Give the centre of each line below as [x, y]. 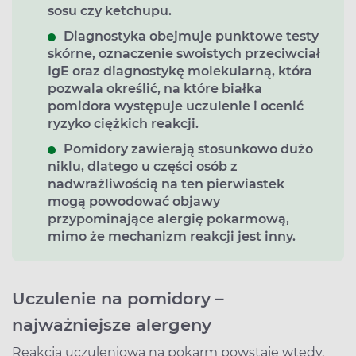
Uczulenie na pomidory [114, 298]
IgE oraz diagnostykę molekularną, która [180, 71]
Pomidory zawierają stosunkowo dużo [188, 149]
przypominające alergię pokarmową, [168, 219]
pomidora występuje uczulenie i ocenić [176, 106]
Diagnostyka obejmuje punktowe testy [191, 36]
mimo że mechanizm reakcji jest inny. [172, 236]
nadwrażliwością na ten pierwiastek [166, 184]
